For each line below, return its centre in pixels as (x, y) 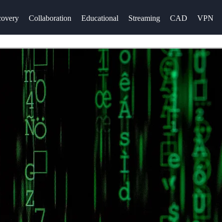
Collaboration (50, 18)
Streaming (144, 18)
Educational (100, 18)
